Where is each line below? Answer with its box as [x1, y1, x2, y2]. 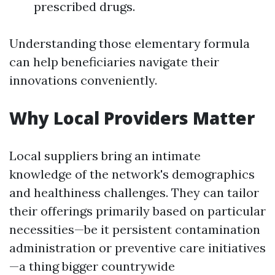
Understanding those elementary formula [9, 36, 250, 51]
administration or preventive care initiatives [9, 240, 266, 255]
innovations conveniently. [9, 72, 157, 88]
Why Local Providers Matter [9, 106, 255, 130]
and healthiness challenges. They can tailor [9, 185, 259, 200]
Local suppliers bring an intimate [9, 148, 201, 163]
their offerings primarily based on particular [9, 203, 266, 219]
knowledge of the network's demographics [9, 166, 255, 182]
